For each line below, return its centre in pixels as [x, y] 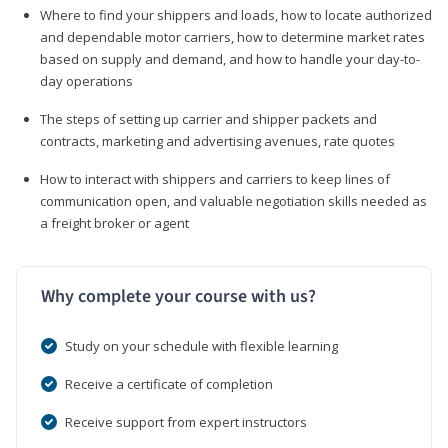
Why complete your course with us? [178, 296]
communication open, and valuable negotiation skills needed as [233, 200]
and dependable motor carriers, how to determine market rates [232, 36]
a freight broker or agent [114, 222]
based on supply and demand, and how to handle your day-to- [230, 58]
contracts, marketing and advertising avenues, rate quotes [217, 140]
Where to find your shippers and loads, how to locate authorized [236, 14]
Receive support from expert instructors [186, 421]
